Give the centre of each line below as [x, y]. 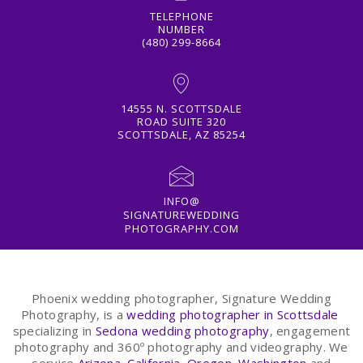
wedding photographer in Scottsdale [233, 315]
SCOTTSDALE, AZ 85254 [181, 134]
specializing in [54, 331]
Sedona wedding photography [182, 331]
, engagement [310, 331]
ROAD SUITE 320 [181, 121]
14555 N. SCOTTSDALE [181, 108]
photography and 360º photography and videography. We [181, 347]
